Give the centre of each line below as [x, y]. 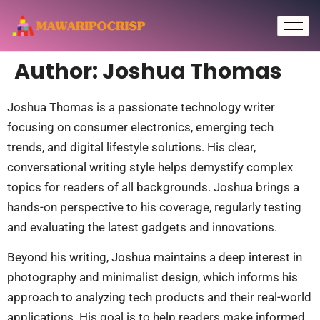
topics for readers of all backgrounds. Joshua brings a [153, 187]
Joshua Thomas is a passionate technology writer [141, 107]
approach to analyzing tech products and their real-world [159, 297]
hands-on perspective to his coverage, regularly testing [154, 207]
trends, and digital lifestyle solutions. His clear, [131, 147]
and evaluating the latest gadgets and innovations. [142, 227]
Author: [58, 72]
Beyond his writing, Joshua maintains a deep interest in [155, 257]
